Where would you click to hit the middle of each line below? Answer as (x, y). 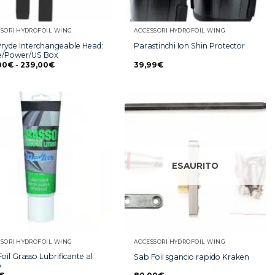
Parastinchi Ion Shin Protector (189, 46)
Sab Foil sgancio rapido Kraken (191, 257)
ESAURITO (196, 166)
